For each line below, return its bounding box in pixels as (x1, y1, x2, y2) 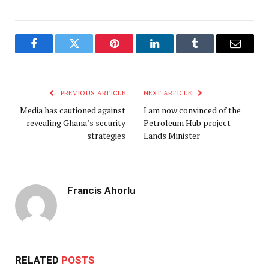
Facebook (33, 47, 75, 58)
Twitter (73, 47, 104, 58)
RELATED (15, 254, 61, 267)
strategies (87, 130, 125, 142)
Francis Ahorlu (67, 184, 136, 197)
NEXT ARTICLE (144, 89, 194, 98)
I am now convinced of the (144, 104, 241, 116)
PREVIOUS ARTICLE (58, 89, 125, 98)
